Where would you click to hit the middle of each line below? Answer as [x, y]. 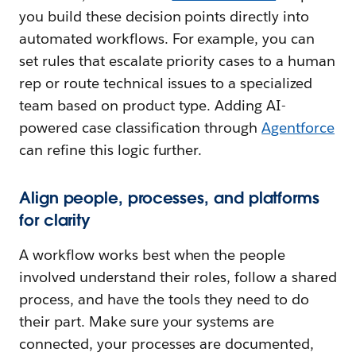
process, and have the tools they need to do [164, 300]
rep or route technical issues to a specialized [166, 83]
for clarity [55, 221]
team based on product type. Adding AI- [153, 106]
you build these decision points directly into [164, 17]
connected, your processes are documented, [167, 344]
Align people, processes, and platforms [169, 198]
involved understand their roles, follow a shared [178, 277]
